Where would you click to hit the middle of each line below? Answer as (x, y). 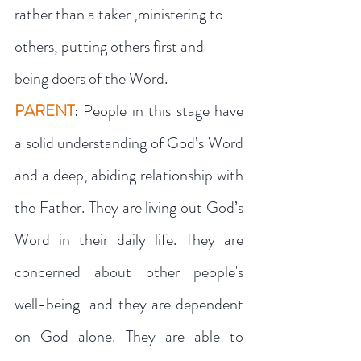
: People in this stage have (159, 111)
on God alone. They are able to (129, 336)
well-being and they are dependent (129, 304)
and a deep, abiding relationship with (129, 175)
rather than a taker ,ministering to (120, 14)
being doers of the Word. (91, 79)
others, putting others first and (111, 46)
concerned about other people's (129, 272)
